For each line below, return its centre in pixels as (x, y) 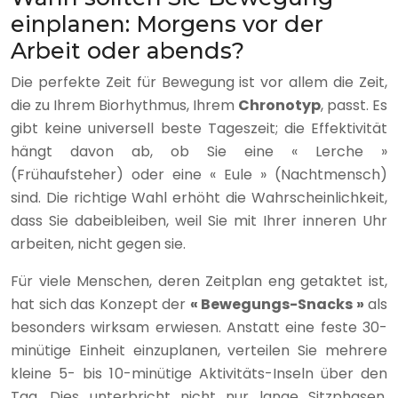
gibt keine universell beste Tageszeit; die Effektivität (199, 129)
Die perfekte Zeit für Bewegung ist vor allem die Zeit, (199, 83)
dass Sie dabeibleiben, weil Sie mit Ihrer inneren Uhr (199, 221)
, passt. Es (354, 106)
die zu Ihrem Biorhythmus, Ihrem (124, 106)
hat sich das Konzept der (100, 305)
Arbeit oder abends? (127, 51)
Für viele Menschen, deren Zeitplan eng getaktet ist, (199, 282)
